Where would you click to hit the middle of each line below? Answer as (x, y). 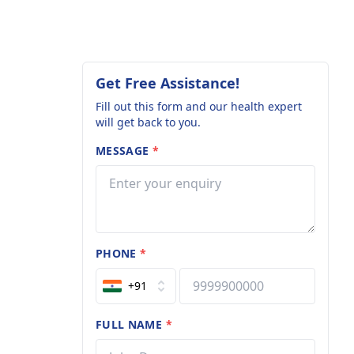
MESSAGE (124, 151)
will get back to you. (148, 122)
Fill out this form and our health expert (199, 106)
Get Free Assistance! (168, 83)
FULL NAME (131, 324)
